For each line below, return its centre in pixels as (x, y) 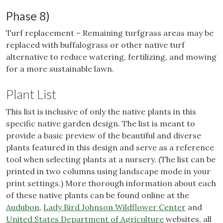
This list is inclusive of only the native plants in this (101, 111)
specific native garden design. (64, 123)
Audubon (23, 207)
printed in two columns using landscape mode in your (108, 171)
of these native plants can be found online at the (98, 195)
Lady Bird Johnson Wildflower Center (114, 207)
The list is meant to (159, 123)
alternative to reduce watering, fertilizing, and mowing (111, 56)
